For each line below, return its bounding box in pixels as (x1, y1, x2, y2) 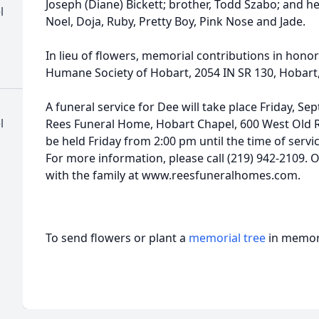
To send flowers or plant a (46, 230, 189, 246)
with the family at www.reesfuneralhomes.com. (46, 167, 300, 183)
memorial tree (189, 230, 266, 246)
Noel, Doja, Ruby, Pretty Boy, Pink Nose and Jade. (46, 14, 305, 29)
